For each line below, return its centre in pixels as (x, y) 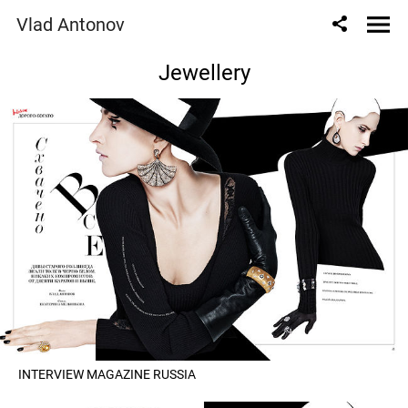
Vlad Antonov (71, 25)
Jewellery (204, 73)
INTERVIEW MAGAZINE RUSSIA (107, 375)
